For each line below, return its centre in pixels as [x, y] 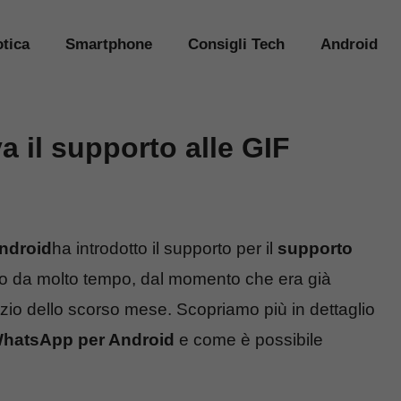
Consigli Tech [236, 44]
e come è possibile [249, 340]
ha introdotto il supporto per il [165, 249]
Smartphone [109, 44]
